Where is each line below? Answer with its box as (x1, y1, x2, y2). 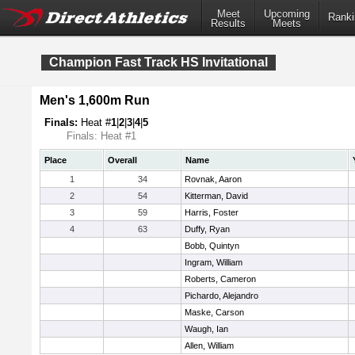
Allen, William (185, 341, 234, 350)
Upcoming (264, 8, 310, 21)
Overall (108, 155, 137, 165)
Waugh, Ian (185, 324, 228, 334)
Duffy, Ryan (185, 224, 230, 234)
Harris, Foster (185, 208, 239, 217)
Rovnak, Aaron (185, 174, 242, 184)
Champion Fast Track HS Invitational (49, 55, 268, 69)
